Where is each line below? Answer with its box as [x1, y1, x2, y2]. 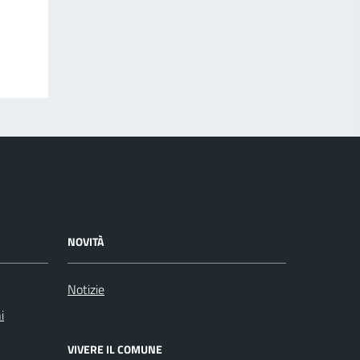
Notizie [67, 280, 104, 299]
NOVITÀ [67, 233, 104, 250]
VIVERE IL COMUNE [67, 341, 162, 358]
